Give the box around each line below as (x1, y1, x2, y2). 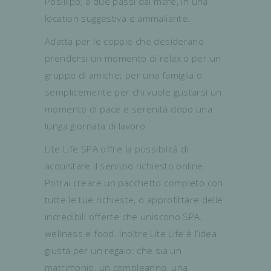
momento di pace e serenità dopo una (45, 103, 213, 116)
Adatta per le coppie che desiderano (45, 35, 204, 48)
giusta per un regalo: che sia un (45, 244, 181, 257)
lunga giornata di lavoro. (45, 120, 148, 132)
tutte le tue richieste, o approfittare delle (45, 194, 223, 206)
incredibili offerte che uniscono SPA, (45, 211, 202, 223)
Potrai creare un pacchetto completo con (45, 177, 223, 189)
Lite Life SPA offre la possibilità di (45, 143, 189, 155)
